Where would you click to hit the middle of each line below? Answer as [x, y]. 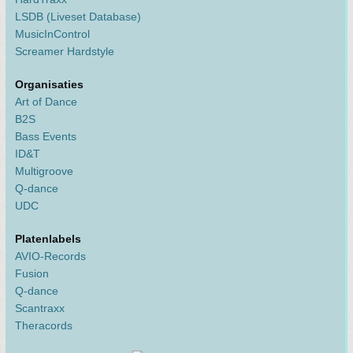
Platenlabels [48, 239]
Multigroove [44, 171]
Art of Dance [46, 102]
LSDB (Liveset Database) [78, 17]
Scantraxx [40, 308]
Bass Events [46, 137]
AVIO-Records [50, 256]
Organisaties [49, 85]
